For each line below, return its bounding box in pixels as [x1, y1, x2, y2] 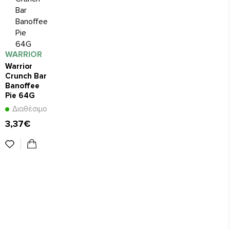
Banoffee [5, 81, 40, 90]
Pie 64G [5, 90, 35, 100]
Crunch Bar [5, 71, 47, 81]
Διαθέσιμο [12, 104, 47, 114]
